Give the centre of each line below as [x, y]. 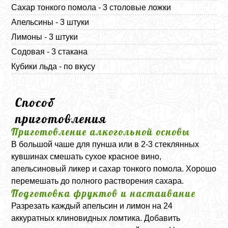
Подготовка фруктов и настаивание [104, 193]
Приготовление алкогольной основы [101, 132]
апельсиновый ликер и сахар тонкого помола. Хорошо [114, 168]
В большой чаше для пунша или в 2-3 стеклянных [105, 144]
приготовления [61, 118]
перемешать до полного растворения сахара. [98, 181]
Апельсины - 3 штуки [50, 22]
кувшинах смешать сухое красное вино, [87, 156]
